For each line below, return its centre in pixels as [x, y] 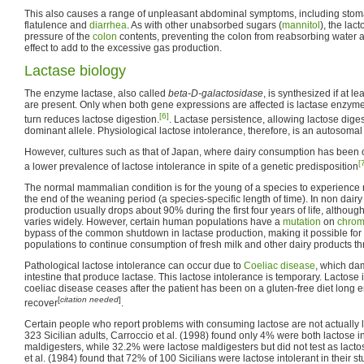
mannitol [301, 25]
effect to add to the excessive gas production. [123, 48]
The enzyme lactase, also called [96, 93]
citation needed [89, 299]
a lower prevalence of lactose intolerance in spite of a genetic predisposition [191, 166]
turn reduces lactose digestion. [92, 119]
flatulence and [57, 25]
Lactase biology [75, 70]
